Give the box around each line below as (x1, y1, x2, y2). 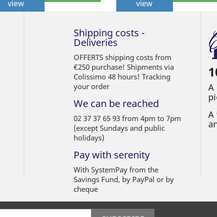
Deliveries (74, 36, 118, 49)
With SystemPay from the (74, 165, 159, 175)
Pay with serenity (74, 148, 150, 162)
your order (74, 81, 110, 92)
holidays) (74, 133, 105, 143)
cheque (74, 184, 98, 194)
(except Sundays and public (74, 123, 165, 133)
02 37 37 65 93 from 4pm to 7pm (74, 113, 182, 124)
